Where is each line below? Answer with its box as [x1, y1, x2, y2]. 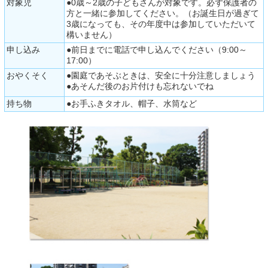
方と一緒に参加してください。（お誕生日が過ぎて [66, 8, 259, 19]
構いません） [66, 30, 117, 40]
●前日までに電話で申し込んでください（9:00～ [66, 45, 247, 55]
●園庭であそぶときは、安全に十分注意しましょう [66, 71, 255, 81]
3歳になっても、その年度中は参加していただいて [66, 19, 255, 29]
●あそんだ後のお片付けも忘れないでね [66, 81, 214, 92]
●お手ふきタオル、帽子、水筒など [66, 99, 197, 109]
